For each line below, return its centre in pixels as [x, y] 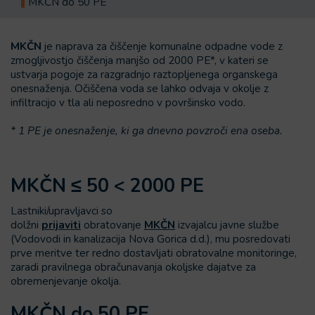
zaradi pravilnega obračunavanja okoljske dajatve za [133, 267]
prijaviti [61, 225]
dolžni [26, 225]
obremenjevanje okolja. [66, 281]
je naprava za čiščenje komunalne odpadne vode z [162, 46]
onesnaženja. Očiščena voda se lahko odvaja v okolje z [140, 88]
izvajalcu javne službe [227, 225]
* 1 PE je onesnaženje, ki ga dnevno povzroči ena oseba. [147, 130]
